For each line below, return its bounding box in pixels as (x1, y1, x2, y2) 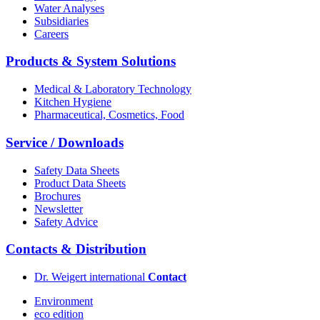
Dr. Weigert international (34, 270, 148, 283)
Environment (34, 294, 93, 307)
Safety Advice (34, 215, 98, 228)
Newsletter (34, 202, 83, 215)
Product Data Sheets (34, 176, 126, 189)
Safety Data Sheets (34, 164, 119, 176)
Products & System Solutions (6, 54, 176, 69)
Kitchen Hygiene (34, 96, 111, 109)
